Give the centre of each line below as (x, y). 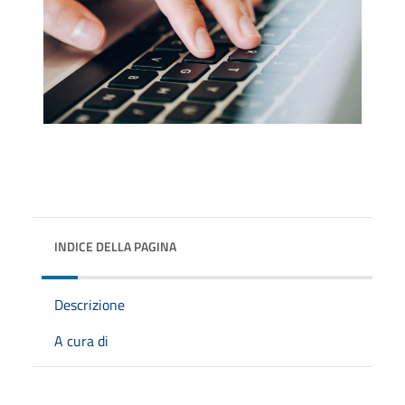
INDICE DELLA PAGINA (115, 246)
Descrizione (89, 304)
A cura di (81, 340)
